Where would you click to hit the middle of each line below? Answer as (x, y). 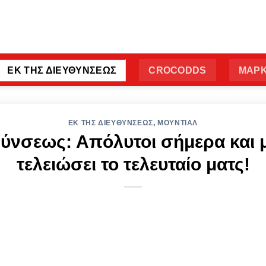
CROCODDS (178, 70)
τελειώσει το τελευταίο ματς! (133, 164)
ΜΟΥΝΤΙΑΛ (178, 123)
